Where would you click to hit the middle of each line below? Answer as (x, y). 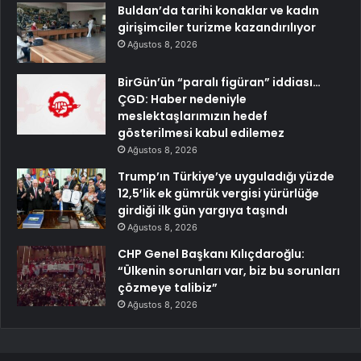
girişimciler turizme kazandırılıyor (217, 28)
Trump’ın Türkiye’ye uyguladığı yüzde (226, 177)
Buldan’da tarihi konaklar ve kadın (218, 11)
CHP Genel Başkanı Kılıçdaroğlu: (211, 254)
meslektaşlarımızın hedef (193, 116)
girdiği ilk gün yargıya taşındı (203, 211)
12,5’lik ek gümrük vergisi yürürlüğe (218, 194)
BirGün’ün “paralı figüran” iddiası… (219, 83)
